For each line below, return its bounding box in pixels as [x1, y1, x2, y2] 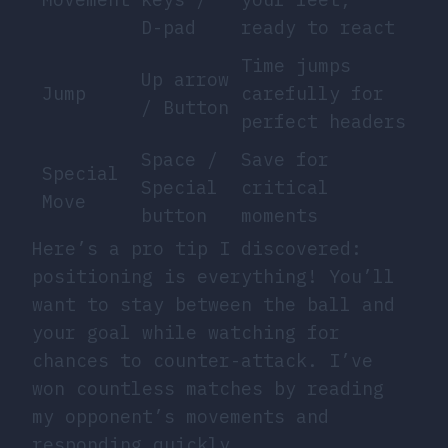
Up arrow [141, 68, 229, 92]
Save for [241, 148, 329, 172]
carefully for [241, 82, 384, 106]
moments [241, 204, 318, 228]
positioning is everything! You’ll [32, 265, 395, 289]
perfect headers [241, 110, 406, 134]
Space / [141, 148, 218, 172]
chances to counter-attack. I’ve [32, 349, 373, 373]
